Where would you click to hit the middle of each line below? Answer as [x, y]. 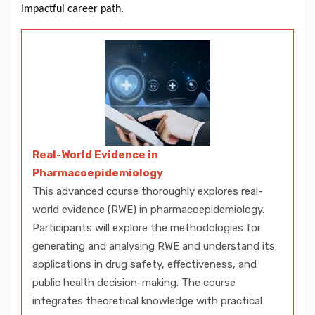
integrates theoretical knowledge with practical [147, 301]
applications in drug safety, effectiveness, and [144, 264]
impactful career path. [72, 9]
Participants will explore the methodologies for [147, 227]
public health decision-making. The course [134, 282]
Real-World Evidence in [95, 154]
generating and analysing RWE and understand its [154, 246]
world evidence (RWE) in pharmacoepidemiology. [148, 209]
